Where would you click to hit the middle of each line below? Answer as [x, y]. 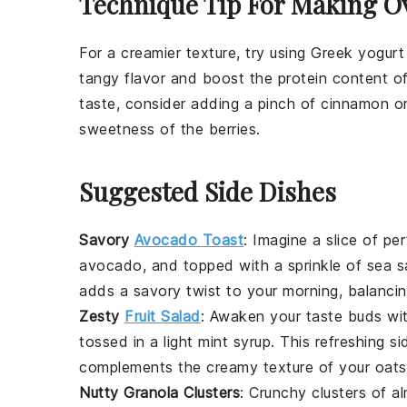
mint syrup [234, 342]
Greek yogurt [357, 53]
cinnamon [355, 104]
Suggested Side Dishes [208, 192]
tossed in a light [139, 342]
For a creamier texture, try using [195, 53]
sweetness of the [144, 129]
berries [232, 129]
